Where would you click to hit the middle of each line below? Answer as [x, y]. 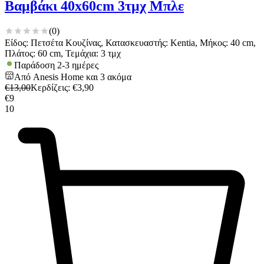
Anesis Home [58, 77]
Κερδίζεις [49, 87]
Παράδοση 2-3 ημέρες [56, 65]
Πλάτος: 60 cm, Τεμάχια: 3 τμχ [63, 53]
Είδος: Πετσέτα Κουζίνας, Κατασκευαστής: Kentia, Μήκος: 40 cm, [130, 42]
